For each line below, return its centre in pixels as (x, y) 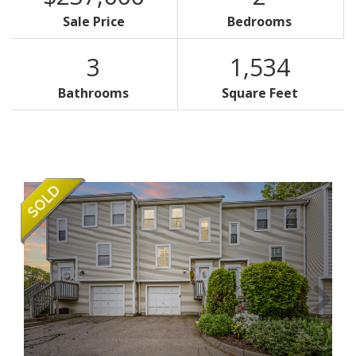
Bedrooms (260, 21)
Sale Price (93, 21)
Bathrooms (94, 93)
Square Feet (260, 93)
